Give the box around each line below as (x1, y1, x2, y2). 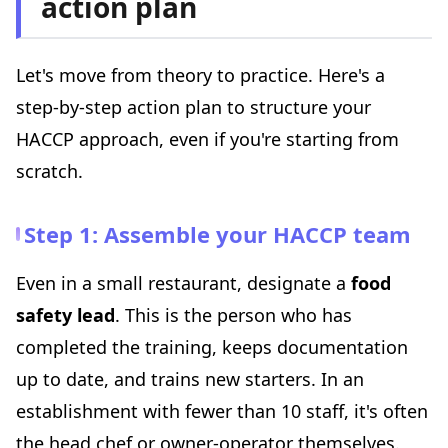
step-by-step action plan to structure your (16, 95, 371, 120)
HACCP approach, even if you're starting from (16, 127, 399, 152)
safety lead (16, 303, 115, 328)
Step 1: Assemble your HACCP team (24, 219, 411, 250)
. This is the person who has (115, 303, 352, 328)
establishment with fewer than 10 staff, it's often (16, 399, 428, 424)
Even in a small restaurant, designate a (16, 271, 351, 296)
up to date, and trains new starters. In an (16, 367, 364, 392)
